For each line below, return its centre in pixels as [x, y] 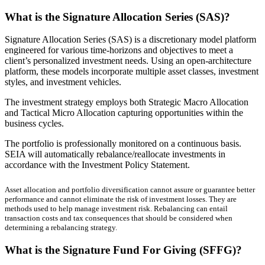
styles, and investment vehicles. [63, 82]
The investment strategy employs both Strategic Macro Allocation [127, 102]
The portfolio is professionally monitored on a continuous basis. [123, 144]
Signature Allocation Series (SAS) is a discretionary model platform [130, 40]
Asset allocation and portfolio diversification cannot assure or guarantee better [130, 190]
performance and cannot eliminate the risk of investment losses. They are [121, 199]
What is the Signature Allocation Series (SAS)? [117, 17]
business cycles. [34, 124]
